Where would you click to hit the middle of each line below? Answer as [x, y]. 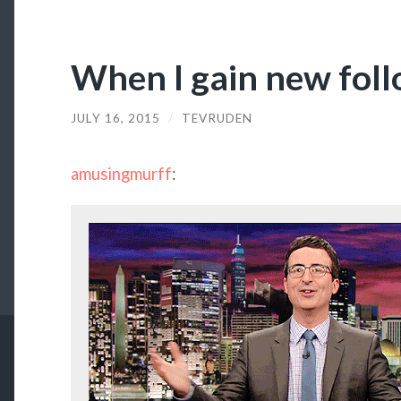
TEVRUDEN [217, 118]
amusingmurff [121, 174]
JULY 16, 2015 [115, 118]
